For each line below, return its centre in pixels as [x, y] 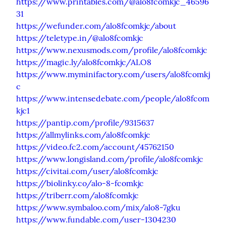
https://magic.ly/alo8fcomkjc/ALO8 [84, 62]
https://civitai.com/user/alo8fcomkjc [87, 171]
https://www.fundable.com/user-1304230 [96, 219]
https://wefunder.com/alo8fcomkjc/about [96, 25]
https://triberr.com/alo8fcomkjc [77, 195]
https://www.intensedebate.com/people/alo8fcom [113, 98]
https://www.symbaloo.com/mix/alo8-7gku [98, 207]
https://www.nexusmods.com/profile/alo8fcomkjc [112, 50]
